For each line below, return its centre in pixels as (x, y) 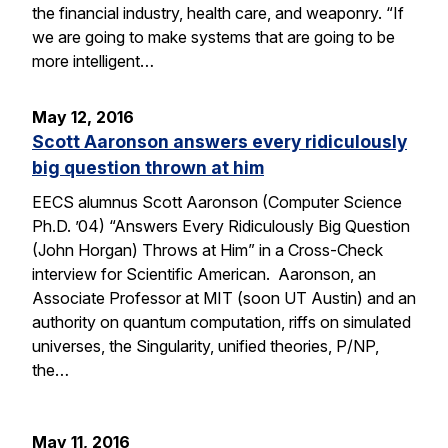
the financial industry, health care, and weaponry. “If (218, 13)
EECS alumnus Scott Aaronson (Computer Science (217, 201)
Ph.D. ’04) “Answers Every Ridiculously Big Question (221, 225)
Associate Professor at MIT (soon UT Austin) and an (224, 297)
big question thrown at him (148, 168)
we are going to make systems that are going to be (213, 37)
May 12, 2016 (83, 117)
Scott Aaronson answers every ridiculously (219, 142)
